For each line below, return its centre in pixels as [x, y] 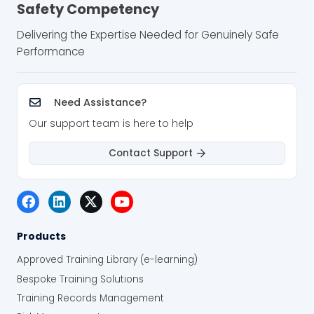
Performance [51, 52]
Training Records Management [90, 298]
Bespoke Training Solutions [80, 279]
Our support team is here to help [111, 124]
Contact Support [150, 153]
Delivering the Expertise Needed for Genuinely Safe [148, 35]
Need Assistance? [100, 103]
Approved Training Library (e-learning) [107, 260]
